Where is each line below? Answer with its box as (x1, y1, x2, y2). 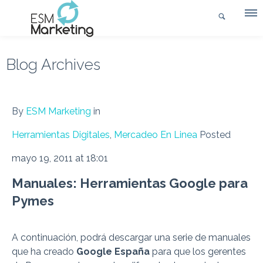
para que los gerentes (152, 246, 246, 257)
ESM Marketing (26, 106, 91, 117)
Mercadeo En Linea (114, 129, 197, 140)
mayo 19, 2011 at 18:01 (12, 153, 108, 164)
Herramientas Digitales (12, 129, 110, 140)
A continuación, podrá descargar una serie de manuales (12, 232, 251, 243)
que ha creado (12, 246, 76, 257)
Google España (76, 246, 152, 257)
